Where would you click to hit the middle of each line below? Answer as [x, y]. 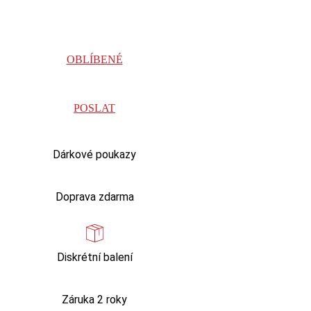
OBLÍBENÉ [94, 59]
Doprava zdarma [94, 197]
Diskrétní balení [94, 257]
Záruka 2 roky [94, 300]
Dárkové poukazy [94, 154]
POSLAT [94, 108]
